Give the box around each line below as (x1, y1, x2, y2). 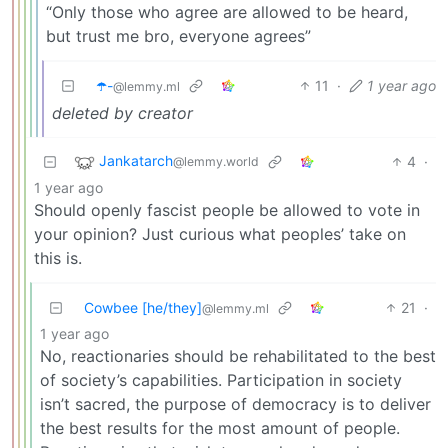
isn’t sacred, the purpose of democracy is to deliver (40, 393, 431, 414)
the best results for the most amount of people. (40, 417, 400, 438)
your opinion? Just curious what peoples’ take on (34, 223, 406, 244)
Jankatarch (99, 152, 173, 170)
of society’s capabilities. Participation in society (40, 369, 402, 390)
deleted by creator (52, 102, 193, 123)
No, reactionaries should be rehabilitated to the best (40, 345, 436, 366)
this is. (34, 247, 82, 268)
